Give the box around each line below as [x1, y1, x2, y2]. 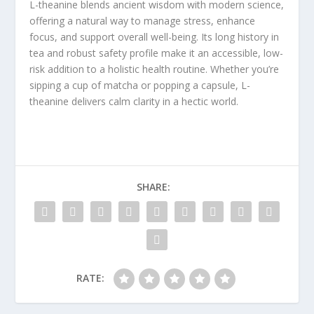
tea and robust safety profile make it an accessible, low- [29, 46, 284, 60]
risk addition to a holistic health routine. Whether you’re [29, 62, 280, 76]
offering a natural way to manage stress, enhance [29, 13, 256, 27]
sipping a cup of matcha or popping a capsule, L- [29, 78, 251, 92]
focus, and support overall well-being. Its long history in [29, 29, 280, 43]
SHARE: [137, 179, 170, 193]
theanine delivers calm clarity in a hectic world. [29, 94, 239, 108]
